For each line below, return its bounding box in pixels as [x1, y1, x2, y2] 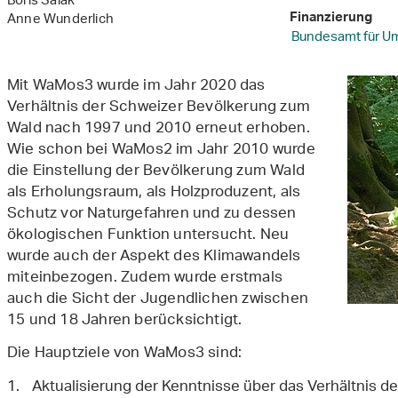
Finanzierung [289, 6, 372, 33]
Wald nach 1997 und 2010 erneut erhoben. [7, 113, 310, 146]
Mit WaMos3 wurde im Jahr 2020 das [7, 70, 266, 103]
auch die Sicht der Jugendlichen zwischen [7, 283, 309, 316]
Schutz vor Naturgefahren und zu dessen [7, 198, 297, 231]
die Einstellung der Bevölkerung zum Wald [7, 155, 306, 188]
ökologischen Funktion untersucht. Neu [7, 219, 290, 252]
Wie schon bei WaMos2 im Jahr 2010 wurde [7, 134, 315, 167]
